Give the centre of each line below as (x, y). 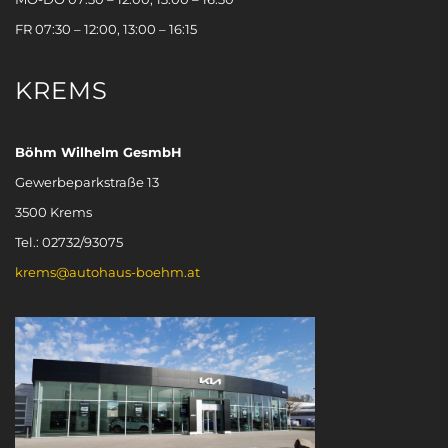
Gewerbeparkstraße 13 (87, 181)
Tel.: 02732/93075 (69, 241)
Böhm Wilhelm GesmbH (98, 151)
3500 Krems (53, 211)
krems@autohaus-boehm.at (107, 271)
